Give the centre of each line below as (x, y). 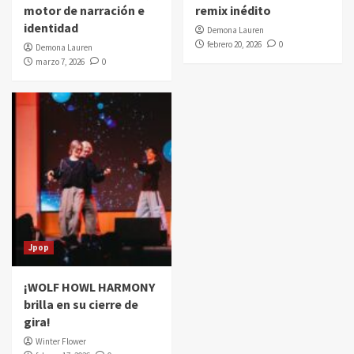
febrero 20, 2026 (234, 45)
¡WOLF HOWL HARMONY (89, 287)
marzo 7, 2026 (60, 62)
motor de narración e (84, 11)
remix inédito (233, 11)
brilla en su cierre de (81, 305)
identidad (51, 28)
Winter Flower (61, 342)
